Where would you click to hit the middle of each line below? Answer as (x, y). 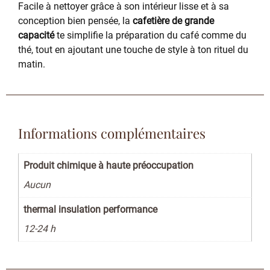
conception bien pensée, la (75, 20)
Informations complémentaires (112, 133)
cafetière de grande (173, 20)
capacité (36, 35)
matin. (32, 64)
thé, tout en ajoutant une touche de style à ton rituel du (133, 49)
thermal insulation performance (90, 210)
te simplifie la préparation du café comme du (150, 35)
